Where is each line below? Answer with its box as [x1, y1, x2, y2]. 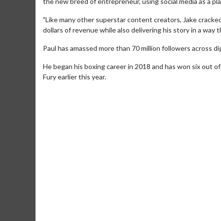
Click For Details [118, 175, 180, 185]
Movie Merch [80, 139, 136, 152]
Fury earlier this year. [43, 73, 106, 81]
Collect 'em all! [80, 154, 125, 163]
